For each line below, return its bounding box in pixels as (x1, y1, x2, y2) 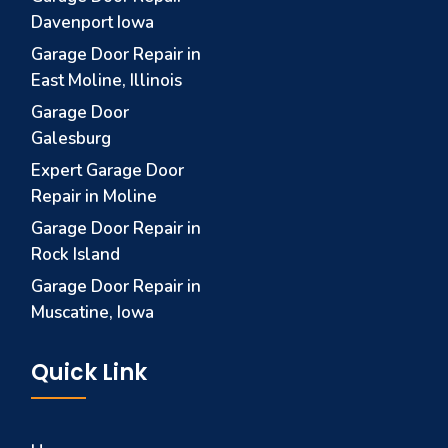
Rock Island (31, 242, 121, 266)
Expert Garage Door (31, 158, 185, 182)
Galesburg (31, 126, 112, 150)
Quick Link (31, 356, 148, 388)
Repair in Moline (31, 184, 158, 208)
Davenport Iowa (31, 10, 155, 34)
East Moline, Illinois (31, 68, 183, 92)
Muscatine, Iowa (31, 300, 155, 324)
